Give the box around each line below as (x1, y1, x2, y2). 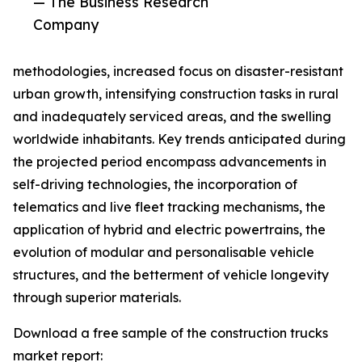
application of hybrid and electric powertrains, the (13, 221, 326, 238)
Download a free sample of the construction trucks (13, 325, 328, 342)
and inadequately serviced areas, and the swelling (13, 108, 331, 125)
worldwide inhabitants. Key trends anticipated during (13, 131, 346, 148)
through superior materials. (13, 289, 181, 306)
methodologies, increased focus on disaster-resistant (13, 63, 343, 80)
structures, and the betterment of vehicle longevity (13, 267, 329, 284)
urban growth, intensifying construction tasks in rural (13, 86, 339, 103)
